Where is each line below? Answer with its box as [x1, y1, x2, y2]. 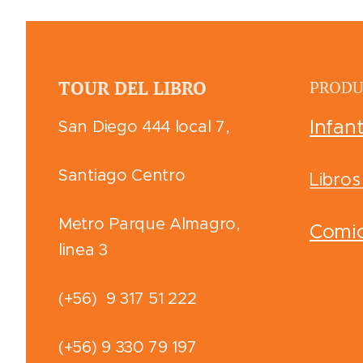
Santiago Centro [58, 165, 186, 186]
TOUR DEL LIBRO [58, 77, 207, 100]
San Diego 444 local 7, [58, 117, 235, 137]
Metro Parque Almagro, [58, 214, 241, 234]
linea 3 [58, 240, 108, 260]
